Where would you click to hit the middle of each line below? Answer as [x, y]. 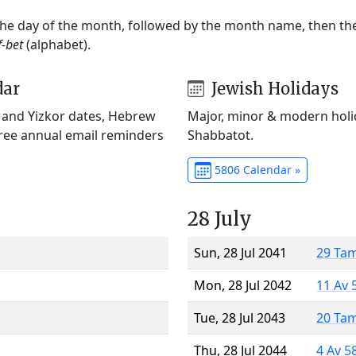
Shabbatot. [221, 135]
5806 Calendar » [255, 169]
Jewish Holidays [273, 88]
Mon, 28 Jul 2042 [243, 285]
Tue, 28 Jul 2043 [240, 317]
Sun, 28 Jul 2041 [240, 252]
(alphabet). [57, 44]
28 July [220, 219]
